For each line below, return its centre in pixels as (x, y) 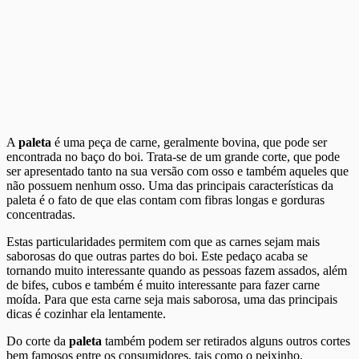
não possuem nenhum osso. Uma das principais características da (170, 185)
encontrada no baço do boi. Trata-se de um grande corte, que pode (173, 156)
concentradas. (41, 214)
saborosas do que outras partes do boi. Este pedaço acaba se (157, 256)
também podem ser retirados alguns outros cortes (226, 341)
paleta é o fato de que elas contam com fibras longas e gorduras (165, 200)
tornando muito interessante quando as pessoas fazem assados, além (177, 270)
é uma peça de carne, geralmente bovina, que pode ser (189, 142)
